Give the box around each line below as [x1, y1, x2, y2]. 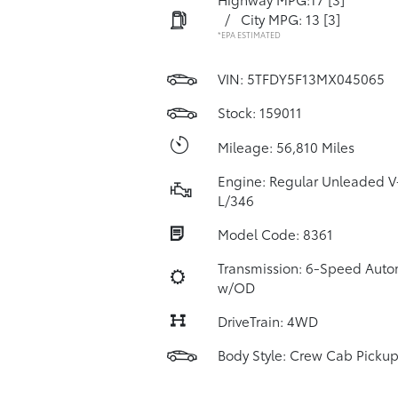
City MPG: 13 [240, 9, 320, 28]
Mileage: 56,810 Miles [217, 136, 354, 156]
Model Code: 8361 [217, 224, 333, 243]
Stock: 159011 [217, 102, 302, 122]
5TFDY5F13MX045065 [246, 68, 385, 88]
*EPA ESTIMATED [217, 28, 281, 40]
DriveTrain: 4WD [217, 311, 318, 330]
